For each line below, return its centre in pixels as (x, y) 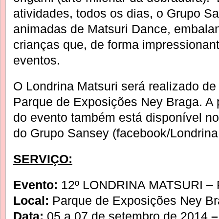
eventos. (37, 60)
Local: (31, 200)
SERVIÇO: (43, 159)
